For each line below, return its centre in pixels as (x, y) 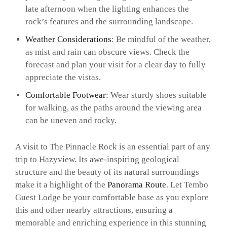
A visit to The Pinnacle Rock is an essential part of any (113, 147)
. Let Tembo (187, 185)
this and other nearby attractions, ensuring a (94, 210)
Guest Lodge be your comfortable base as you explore (112, 198)
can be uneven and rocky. (71, 120)
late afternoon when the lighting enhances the (107, 9)
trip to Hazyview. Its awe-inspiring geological (97, 160)
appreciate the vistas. (63, 77)
